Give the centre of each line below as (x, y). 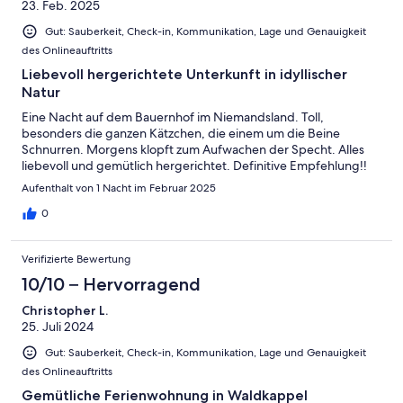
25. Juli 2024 (58, 326)
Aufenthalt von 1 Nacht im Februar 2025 (119, 188)
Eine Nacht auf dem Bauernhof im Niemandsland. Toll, (173, 116)
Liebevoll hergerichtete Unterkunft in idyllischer (184, 74)
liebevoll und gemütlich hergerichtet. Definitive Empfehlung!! (194, 165)
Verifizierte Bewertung (76, 259)
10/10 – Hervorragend (111, 284)
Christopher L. (65, 310)
